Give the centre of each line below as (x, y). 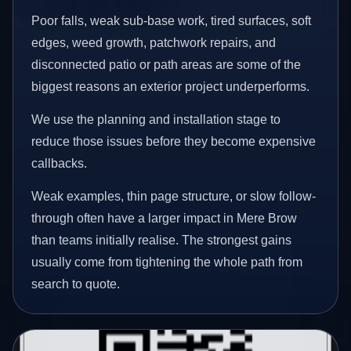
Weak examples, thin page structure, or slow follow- (174, 196)
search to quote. (76, 284)
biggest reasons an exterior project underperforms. (171, 87)
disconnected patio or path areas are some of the (166, 65)
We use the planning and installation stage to (156, 120)
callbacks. (60, 164)
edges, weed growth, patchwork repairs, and (154, 43)
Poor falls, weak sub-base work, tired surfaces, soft (172, 21)
